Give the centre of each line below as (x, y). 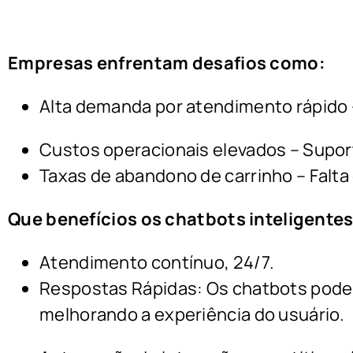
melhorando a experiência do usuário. (192, 315)
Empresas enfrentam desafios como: (167, 63)
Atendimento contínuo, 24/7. (157, 263)
